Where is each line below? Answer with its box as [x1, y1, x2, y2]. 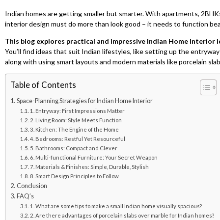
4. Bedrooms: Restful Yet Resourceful [30, 135, 126, 142]
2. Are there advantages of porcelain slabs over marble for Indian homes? [30, 212, 215, 219]
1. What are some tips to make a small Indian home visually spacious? [30, 202, 202, 209]
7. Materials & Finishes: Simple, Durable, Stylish [30, 163, 149, 170]
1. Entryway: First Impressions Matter [30, 107, 125, 114]
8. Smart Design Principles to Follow [30, 172, 119, 179]
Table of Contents [10, 80, 76, 90]
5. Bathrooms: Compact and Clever [30, 144, 118, 151]
